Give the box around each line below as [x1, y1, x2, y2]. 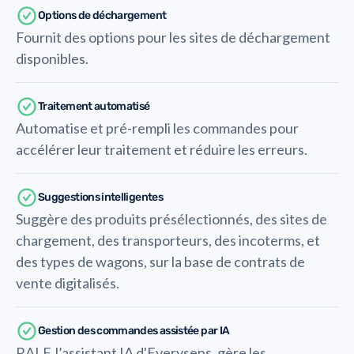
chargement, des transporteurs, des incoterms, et [16, 232, 320, 249]
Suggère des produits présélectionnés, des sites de [16, 210, 327, 228]
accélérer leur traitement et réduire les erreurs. [16, 141, 307, 158]
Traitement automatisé [38, 100, 150, 113]
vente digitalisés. [16, 274, 119, 292]
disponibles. [16, 50, 88, 67]
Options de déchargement [38, 9, 167, 22]
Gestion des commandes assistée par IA [38, 324, 230, 337]
